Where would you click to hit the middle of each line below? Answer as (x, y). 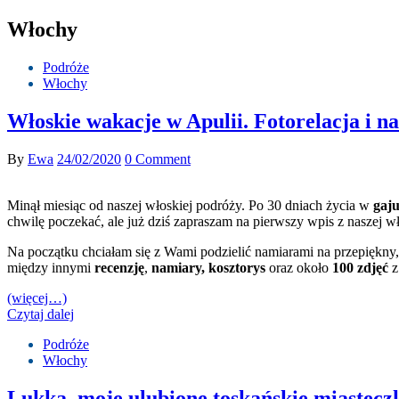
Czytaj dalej (41, 313)
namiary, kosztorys (208, 267)
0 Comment (158, 159)
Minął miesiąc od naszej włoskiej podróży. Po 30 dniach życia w (190, 205)
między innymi (51, 267)
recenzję (119, 267)
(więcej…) (37, 297)
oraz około (299, 267)
